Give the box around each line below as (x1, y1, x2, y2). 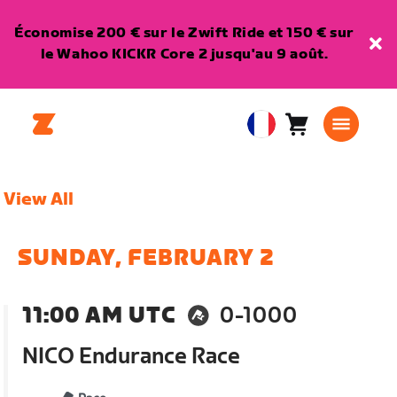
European (253, 127, 310, 143)
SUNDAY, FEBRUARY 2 (18, 245, 276, 271)
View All (4, 189, 74, 210)
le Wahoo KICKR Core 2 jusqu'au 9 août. (40, 46, 329, 63)
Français (253, 171, 295, 185)
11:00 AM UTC (22, 303, 176, 330)
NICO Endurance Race (22, 344, 241, 370)
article (295, 145, 341, 163)
